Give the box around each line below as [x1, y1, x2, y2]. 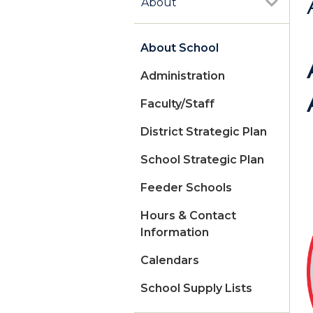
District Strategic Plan [140, 125, 267, 139]
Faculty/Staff [140, 97, 214, 111]
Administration [140, 69, 225, 83]
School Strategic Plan [140, 153, 264, 167]
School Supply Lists [140, 282, 252, 296]
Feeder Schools [140, 181, 232, 195]
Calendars [140, 254, 199, 268]
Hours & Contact [140, 209, 236, 223]
